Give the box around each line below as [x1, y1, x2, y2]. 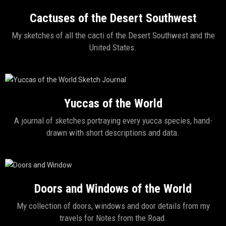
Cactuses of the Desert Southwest [29, 11, 197, 25]
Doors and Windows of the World [34, 182, 192, 196]
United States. [89, 42, 137, 52]
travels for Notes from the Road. [59, 213, 167, 223]
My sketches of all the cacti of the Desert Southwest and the [11, 30, 215, 40]
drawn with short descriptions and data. [46, 128, 180, 138]
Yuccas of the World [64, 96, 162, 110]
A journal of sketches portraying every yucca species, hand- [14, 116, 212, 126]
